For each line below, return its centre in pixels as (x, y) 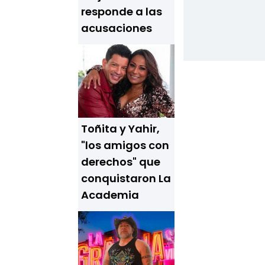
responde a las (122, 12)
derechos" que (121, 162)
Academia (110, 195)
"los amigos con (125, 145)
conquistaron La (126, 178)
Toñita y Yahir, (120, 129)
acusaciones (117, 28)
